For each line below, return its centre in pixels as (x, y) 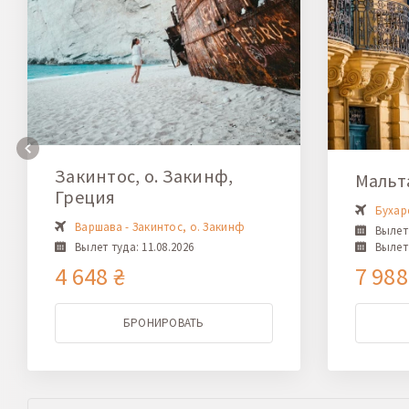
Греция (85, 196)
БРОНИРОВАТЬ (163, 322)
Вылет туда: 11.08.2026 (135, 246)
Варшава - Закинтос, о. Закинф (160, 226)
